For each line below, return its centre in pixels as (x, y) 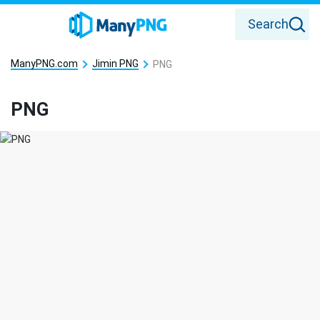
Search (268, 24)
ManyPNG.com (44, 64)
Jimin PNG (115, 64)
